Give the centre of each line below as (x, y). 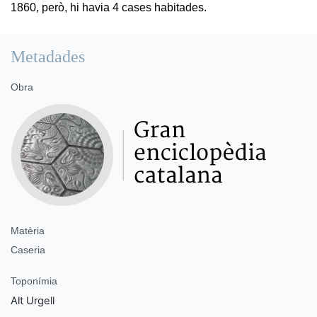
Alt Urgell (33, 300)
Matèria (28, 230)
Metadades (48, 56)
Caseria (28, 249)
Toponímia (34, 281)
